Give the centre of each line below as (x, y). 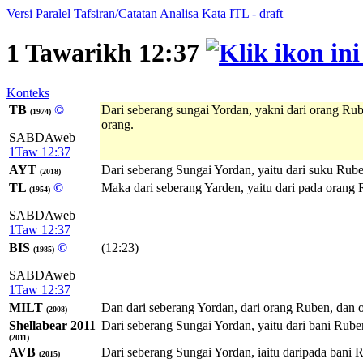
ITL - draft (256, 13)
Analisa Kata (193, 13)
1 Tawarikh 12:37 (106, 53)
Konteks (28, 92)
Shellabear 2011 (52, 325)
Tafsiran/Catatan (115, 13)
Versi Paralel (38, 13)
